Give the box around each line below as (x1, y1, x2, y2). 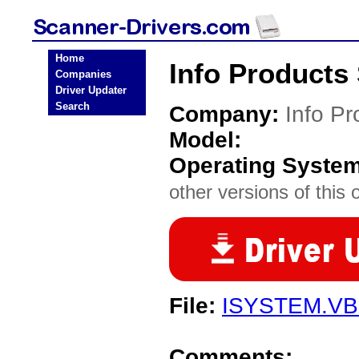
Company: (169, 102, 285, 127)
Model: (169, 127, 241, 152)
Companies (55, 68, 111, 80)
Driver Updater (55, 84, 127, 96)
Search (55, 100, 90, 112)
